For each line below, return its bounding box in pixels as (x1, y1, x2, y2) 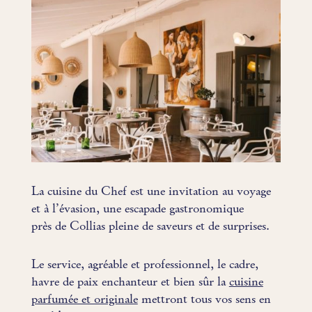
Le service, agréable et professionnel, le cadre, (31, 257, 258, 272)
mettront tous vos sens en (137, 292, 271, 307)
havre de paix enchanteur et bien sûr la (31, 274, 229, 290)
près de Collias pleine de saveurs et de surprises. (31, 219, 270, 234)
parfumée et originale (31, 292, 138, 307)
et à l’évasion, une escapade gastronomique (31, 201, 244, 217)
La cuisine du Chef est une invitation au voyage (31, 184, 271, 199)
